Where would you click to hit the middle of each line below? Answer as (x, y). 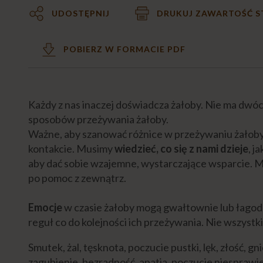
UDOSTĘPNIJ (80, 13)
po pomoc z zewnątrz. (78, 178)
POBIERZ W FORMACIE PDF (124, 49)
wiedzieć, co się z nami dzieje (181, 148)
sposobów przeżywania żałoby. (99, 119)
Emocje (45, 207)
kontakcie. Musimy (71, 148)
